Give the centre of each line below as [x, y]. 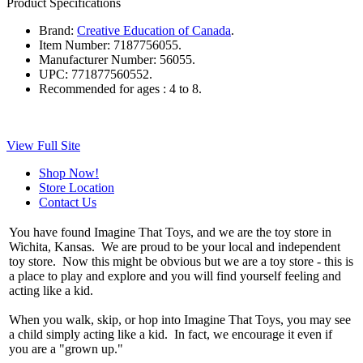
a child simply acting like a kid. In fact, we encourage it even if [171, 334]
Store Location [77, 187]
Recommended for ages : [102, 88]
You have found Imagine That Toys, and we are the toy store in [170, 232]
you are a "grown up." [66, 348]
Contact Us [68, 202]
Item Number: [75, 45]
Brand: [56, 30]
